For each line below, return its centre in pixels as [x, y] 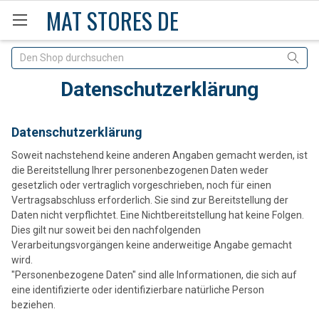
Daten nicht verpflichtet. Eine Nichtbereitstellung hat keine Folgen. [158, 215]
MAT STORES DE [113, 20]
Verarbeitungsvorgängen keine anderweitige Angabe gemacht [152, 245]
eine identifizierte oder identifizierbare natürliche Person [138, 289]
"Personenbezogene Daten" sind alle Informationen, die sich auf [154, 274]
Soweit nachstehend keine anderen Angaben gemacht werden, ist [159, 155]
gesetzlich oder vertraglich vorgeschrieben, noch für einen [141, 185]
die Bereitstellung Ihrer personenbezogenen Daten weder [140, 170]
